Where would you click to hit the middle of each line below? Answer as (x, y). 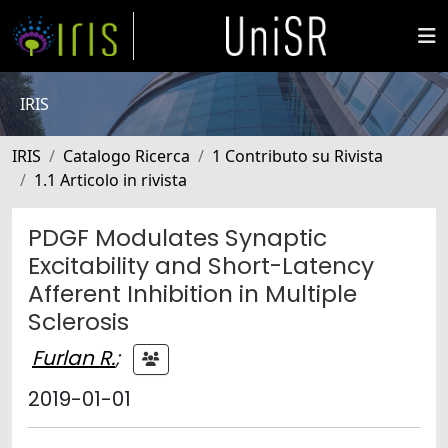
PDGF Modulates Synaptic (177, 237)
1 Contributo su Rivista (297, 156)
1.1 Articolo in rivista (110, 180)
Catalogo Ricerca (126, 156)
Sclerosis (78, 321)
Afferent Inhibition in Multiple (192, 293)
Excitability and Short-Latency (201, 265)
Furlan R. (73, 357)
